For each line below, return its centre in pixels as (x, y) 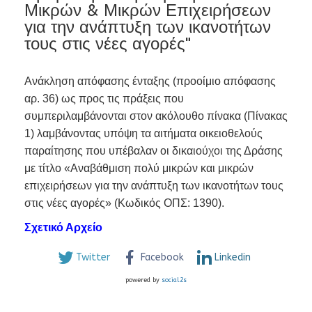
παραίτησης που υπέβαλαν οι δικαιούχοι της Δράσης (154, 151)
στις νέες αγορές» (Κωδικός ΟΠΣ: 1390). (126, 203)
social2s (174, 280)
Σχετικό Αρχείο (63, 228)
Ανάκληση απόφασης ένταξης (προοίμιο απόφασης (150, 81)
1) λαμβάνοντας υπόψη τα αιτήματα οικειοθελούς (143, 134)
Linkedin (233, 258)
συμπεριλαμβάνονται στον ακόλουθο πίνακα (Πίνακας (156, 116)
